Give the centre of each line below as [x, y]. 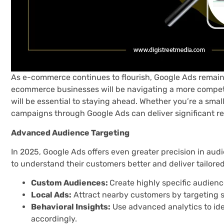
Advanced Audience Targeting [70, 132]
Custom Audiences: [70, 183]
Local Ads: [51, 195]
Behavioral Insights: [71, 207]
